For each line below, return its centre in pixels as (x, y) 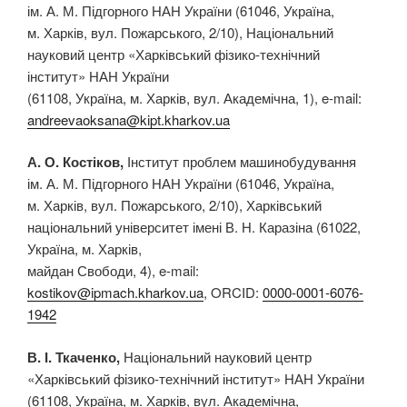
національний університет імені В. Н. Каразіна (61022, (194, 227)
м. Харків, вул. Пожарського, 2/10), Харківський (174, 205)
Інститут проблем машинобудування (242, 162)
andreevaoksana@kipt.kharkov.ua (129, 119)
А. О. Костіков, (77, 162)
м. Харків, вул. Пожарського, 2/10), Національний (180, 32)
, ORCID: (233, 293)
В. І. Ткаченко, (75, 357)
